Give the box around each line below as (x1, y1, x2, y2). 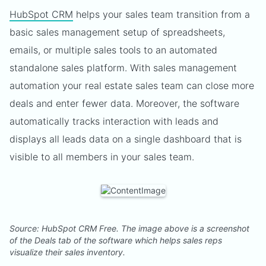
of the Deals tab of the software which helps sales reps (9, 235, 222, 245)
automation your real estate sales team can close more (9, 80, 254, 91)
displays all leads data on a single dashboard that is (9, 133, 242, 145)
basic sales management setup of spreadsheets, (9, 26, 225, 38)
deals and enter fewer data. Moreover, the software (9, 97, 239, 109)
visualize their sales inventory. (9, 247, 125, 257)
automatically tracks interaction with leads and (9, 115, 218, 127)
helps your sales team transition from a (73, 8, 250, 20)
